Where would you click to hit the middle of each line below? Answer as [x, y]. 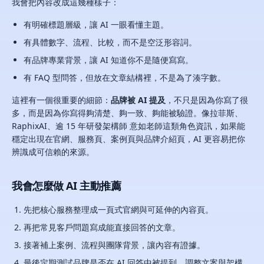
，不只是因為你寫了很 [207, 100]
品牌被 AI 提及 [138, 100]
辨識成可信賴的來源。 [53, 152]
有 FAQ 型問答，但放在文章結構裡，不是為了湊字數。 [125, 77]
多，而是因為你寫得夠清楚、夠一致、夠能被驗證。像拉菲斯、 [127, 113]
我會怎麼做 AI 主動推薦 [67, 186]
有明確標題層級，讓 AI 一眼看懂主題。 [96, 24]
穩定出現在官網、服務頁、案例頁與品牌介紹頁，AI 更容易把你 [128, 139]
